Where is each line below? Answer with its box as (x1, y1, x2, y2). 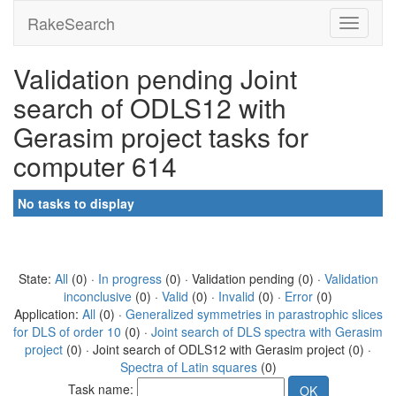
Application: (13, 305, 82, 323)
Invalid (218, 287, 255, 305)
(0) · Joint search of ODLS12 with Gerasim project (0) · (63, 340, 371, 358)
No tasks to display (18, 194, 134, 212)
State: (18, 270, 55, 287)
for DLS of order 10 (13, 323, 121, 340)
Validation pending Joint (13, 59, 297, 97)
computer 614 (13, 147, 177, 185)
